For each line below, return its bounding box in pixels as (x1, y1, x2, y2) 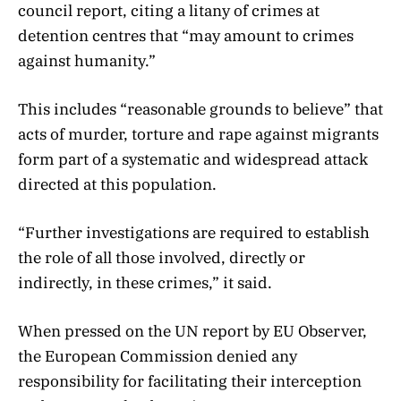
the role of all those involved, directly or (18, 248, 305, 269)
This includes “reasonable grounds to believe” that (18, 98, 383, 119)
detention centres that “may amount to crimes (18, 25, 354, 46)
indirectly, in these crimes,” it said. (18, 273, 272, 294)
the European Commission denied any (18, 346, 297, 367)
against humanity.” (18, 50, 156, 71)
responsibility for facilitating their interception (18, 371, 362, 392)
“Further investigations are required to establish (18, 223, 370, 243)
